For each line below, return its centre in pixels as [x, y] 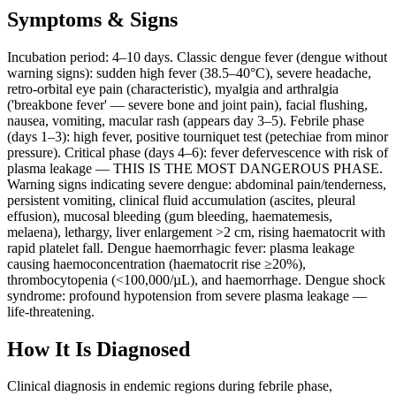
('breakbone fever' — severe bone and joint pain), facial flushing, [187, 104]
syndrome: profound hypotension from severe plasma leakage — [187, 295]
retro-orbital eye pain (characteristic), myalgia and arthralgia [173, 88]
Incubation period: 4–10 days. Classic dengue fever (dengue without [197, 57]
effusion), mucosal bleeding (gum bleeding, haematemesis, [170, 216]
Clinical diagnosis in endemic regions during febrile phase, [170, 386]
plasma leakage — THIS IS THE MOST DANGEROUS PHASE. [195, 168]
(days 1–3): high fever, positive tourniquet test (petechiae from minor [198, 136]
